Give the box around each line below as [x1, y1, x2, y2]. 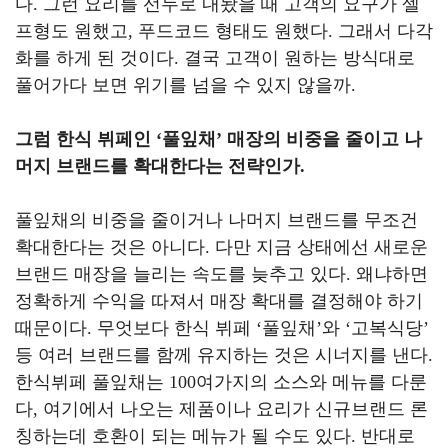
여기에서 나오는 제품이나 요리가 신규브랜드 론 [43, 399, 428, 419]
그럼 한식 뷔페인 [15, 129, 156, 149]
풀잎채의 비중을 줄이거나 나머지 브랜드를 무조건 [15, 210, 418, 230]
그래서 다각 [338, 21, 433, 41]
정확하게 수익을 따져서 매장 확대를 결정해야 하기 [15, 291, 423, 311]
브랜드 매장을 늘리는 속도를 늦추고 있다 [15, 264, 346, 284]
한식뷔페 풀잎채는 [15, 372, 169, 392]
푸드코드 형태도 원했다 [138, 21, 328, 41]
